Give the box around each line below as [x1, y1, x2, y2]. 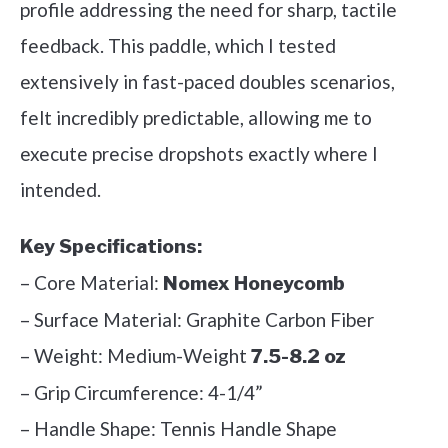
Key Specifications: [20, 235, 202, 258]
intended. [20, 178, 101, 201]
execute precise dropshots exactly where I [20, 142, 378, 165]
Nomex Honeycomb [163, 272, 345, 295]
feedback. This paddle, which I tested [20, 34, 336, 57]
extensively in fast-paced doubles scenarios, [20, 70, 395, 93]
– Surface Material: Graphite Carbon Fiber [20, 308, 374, 331]
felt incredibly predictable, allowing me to [20, 106, 372, 129]
